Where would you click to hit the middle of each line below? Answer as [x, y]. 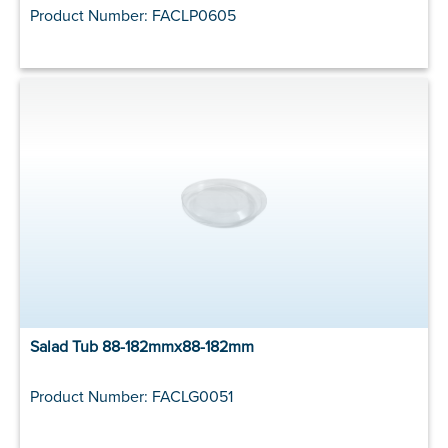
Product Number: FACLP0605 [133, 15]
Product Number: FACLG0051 [131, 396]
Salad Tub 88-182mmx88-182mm [142, 346]
